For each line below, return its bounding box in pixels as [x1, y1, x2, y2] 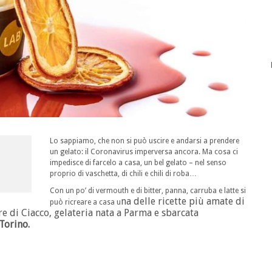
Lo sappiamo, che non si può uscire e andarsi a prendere [50, 137, 239, 146]
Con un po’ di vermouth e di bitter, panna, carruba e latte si [50, 186, 246, 195]
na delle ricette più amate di [121, 195, 245, 208]
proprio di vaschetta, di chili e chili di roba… [50, 169, 197, 178]
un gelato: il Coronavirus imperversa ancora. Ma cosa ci [50, 148, 238, 157]
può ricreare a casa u [50, 198, 121, 207]
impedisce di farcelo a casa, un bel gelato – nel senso [50, 158, 226, 168]
